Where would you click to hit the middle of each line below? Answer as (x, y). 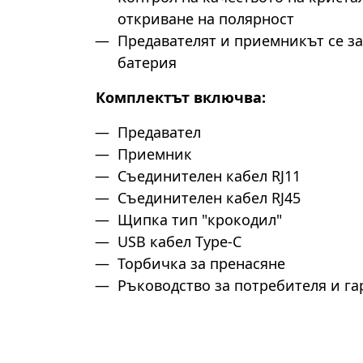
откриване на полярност (206, 19)
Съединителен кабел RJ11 (209, 176)
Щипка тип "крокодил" (200, 220)
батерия (147, 62)
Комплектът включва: (181, 97)
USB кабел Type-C (179, 241)
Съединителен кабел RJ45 (209, 198)
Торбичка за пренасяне (201, 263)
